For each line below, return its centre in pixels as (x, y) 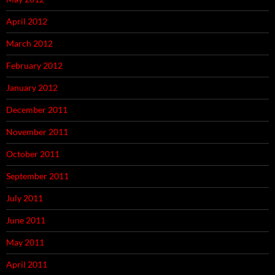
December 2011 (37, 110)
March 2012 (29, 44)
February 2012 (34, 66)
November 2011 (37, 132)
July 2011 (25, 198)
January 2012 (32, 88)
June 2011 (26, 220)
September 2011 (37, 176)
